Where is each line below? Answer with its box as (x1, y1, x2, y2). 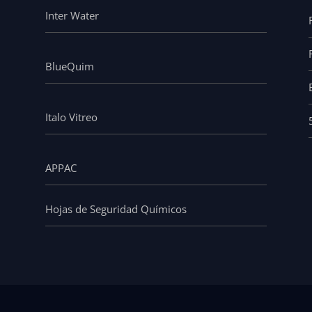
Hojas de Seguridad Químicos (45, 201, 187, 216)
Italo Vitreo (45, 109, 97, 124)
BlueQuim (45, 58, 94, 73)
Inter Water (45, 8, 99, 22)
